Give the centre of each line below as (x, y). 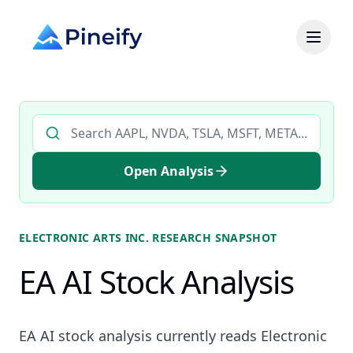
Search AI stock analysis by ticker (130, 123)
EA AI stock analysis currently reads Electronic (173, 336)
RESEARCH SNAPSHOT (213, 238)
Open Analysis (169, 171)
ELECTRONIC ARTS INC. (84, 238)
